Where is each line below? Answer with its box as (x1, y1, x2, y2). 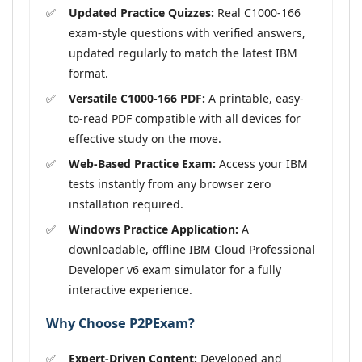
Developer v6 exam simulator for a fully (69, 261, 281, 277)
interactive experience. (69, 281, 192, 297)
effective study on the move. (69, 130, 221, 146)
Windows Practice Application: (69, 221, 238, 237)
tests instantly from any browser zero (69, 175, 271, 192)
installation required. (69, 196, 183, 212)
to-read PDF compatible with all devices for (69, 110, 301, 126)
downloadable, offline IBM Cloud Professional (69, 241, 315, 257)
